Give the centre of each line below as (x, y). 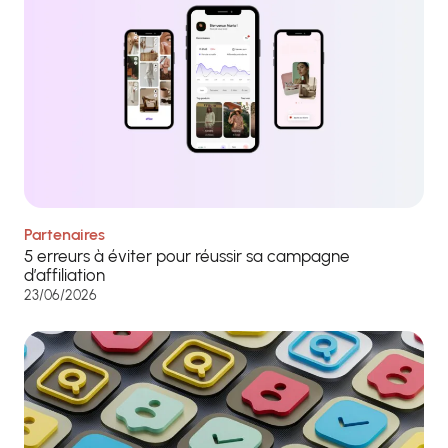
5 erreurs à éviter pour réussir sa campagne (187, 255)
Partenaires (64, 234)
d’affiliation (64, 274)
